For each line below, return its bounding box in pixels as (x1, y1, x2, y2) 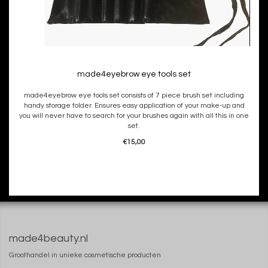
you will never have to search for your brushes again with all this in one (19, 112, 249, 120)
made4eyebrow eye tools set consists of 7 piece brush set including (24, 92, 244, 99)
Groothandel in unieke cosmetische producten (9, 251, 161, 259)
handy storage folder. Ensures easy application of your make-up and (23, 102, 245, 109)
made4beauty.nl (9, 233, 88, 244)
